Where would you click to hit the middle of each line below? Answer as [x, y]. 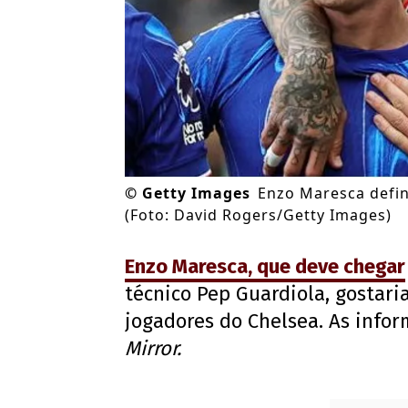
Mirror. [153, 349]
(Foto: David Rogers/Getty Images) [258, 215]
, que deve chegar [326, 267]
